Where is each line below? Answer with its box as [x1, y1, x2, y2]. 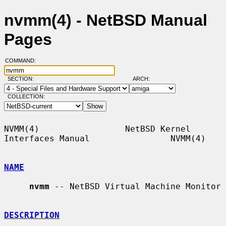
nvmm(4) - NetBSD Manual [4, 11, 207, 30]
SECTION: [7, 76, 38, 82]
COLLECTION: [7, 93, 45, 100]
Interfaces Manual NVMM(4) [4, 133, 206, 143]
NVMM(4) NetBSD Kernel [4, 124, 191, 134]
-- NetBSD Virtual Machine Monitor [49, 181, 221, 191]
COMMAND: [5, 58, 42, 64]
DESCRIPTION [4, 210, 60, 220]
